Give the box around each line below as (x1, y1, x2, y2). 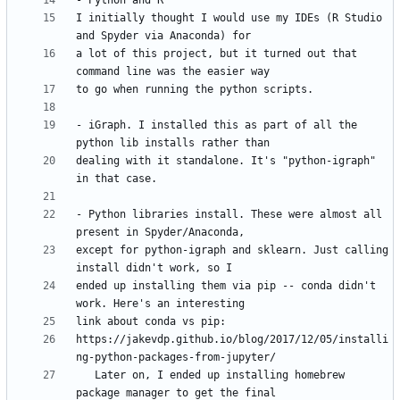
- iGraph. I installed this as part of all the (76, 119, 357, 132)
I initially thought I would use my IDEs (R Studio (76, 12, 382, 25)
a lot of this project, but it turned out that (76, 47, 357, 61)
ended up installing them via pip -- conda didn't (76, 279, 376, 293)
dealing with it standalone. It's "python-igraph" (76, 154, 376, 168)
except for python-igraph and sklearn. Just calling (76, 244, 388, 257)
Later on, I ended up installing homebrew (76, 369, 95, 382)
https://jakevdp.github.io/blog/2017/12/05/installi (76, 333, 388, 346)
